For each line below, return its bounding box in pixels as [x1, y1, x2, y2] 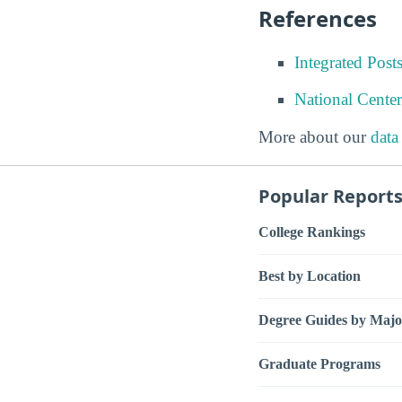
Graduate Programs [258, 355, 380, 371]
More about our [258, 127, 371, 146]
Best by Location [258, 267, 361, 284]
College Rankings [258, 223, 365, 240]
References [258, 3, 377, 33]
